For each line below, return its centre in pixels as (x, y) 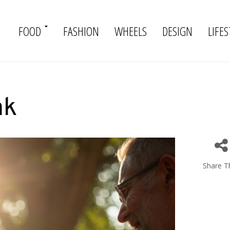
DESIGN (177, 31)
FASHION (81, 31)
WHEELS (130, 31)
